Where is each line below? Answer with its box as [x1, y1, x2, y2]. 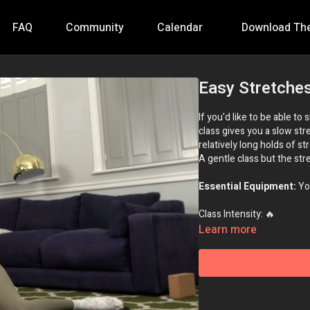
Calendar [156, 19, 203, 36]
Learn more [199, 221, 257, 238]
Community [65, 19, 124, 36]
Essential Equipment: [199, 179, 297, 194]
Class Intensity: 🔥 [199, 207, 275, 221]
